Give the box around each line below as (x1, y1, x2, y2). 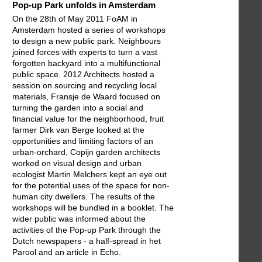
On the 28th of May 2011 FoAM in (12, 14, 137, 24)
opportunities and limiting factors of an (12, 136, 153, 146)
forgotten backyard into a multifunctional (12, 58, 160, 68)
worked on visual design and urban (12, 158, 142, 168)
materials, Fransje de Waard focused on (12, 92, 160, 102)
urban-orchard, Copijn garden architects (12, 147, 160, 157)
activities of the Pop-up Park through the (12, 225, 161, 235)
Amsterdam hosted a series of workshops (12, 25, 166, 35)
